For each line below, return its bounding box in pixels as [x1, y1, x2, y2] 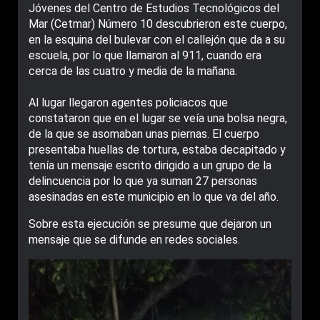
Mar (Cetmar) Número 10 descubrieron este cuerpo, [29, 17, 287, 31]
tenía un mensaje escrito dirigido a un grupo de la [29, 159, 271, 172]
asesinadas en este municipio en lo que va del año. [29, 190, 279, 204]
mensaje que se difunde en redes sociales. [29, 233, 240, 246]
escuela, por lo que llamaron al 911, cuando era [29, 49, 261, 62]
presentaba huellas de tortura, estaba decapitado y [29, 143, 286, 156]
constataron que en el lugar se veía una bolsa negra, [29, 111, 287, 125]
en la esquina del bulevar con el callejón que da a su [29, 33, 285, 46]
